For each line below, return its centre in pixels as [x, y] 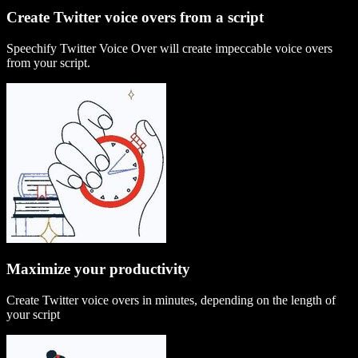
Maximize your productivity [98, 269]
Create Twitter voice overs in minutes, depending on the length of [171, 300]
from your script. [48, 62]
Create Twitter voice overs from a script [135, 17]
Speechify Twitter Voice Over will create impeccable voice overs [169, 48]
